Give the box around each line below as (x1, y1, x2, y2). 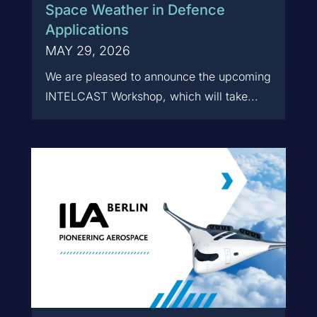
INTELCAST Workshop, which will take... (45, 89, 258, 104)
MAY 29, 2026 (45, 43, 130, 59)
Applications (45, 21, 129, 39)
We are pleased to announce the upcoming (45, 69, 271, 84)
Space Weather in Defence (45, 1, 225, 19)
